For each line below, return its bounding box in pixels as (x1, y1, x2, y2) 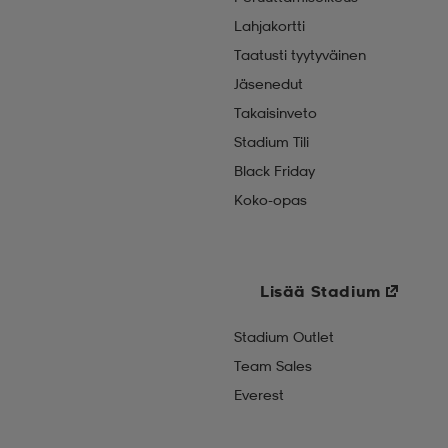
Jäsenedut (234, 75, 303, 92)
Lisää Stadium (260, 281, 381, 301)
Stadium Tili (234, 133, 309, 150)
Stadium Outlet (234, 328, 334, 345)
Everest (234, 386, 284, 403)
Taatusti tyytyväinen (234, 46, 366, 63)
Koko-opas (234, 191, 307, 208)
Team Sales (234, 357, 312, 374)
